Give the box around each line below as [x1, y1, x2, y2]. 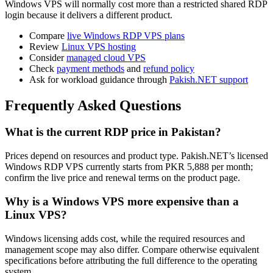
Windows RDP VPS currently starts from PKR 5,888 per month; [5, 161, 253, 172]
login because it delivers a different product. [5, 9, 172, 20]
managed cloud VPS [66, 52, 146, 63]
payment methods [57, 63, 124, 74]
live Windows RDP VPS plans [67, 30, 185, 41]
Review [29, 41, 62, 52]
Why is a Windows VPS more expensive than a [5, 194, 239, 208]
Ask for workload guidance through [29, 74, 169, 85]
